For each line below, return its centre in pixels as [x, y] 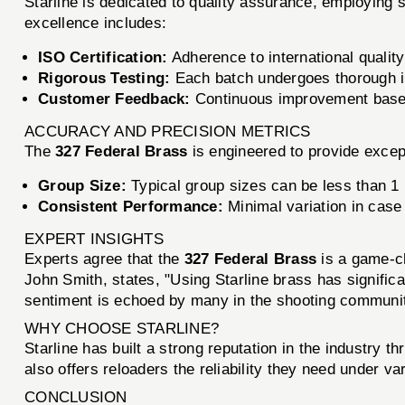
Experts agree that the [104, 259]
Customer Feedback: [114, 99]
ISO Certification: [103, 57]
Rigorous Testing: [104, 78]
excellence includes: [96, 23]
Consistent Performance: [131, 206]
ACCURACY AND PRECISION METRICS [168, 131]
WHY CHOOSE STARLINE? [122, 328]
